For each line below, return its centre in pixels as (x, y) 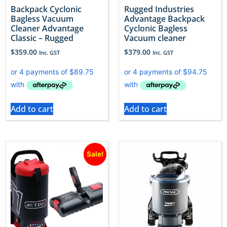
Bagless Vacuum (42, 19)
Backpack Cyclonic (46, 9)
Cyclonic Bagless (156, 29)
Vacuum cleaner (155, 38)
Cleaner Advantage (47, 29)
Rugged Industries (159, 9)
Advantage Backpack (164, 19)
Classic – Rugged (42, 38)
